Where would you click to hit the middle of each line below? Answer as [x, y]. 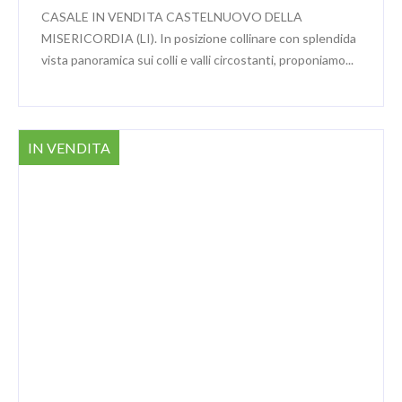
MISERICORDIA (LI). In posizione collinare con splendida [199, 38]
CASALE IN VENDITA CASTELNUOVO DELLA [172, 16]
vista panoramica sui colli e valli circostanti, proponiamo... [197, 59]
